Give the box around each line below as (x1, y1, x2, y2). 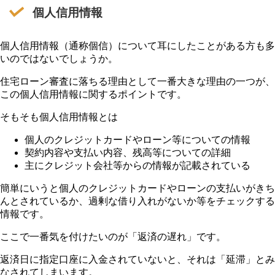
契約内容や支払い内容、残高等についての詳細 (25, 147, 231, 158)
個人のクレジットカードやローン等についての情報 (25, 134, 250, 145)
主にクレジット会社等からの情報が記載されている (25, 160, 250, 171)
